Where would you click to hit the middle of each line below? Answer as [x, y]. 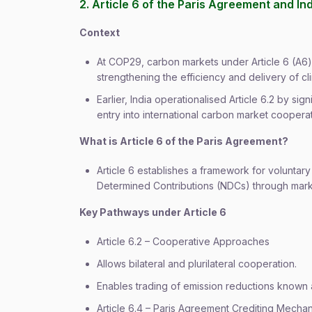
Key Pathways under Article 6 [153, 212]
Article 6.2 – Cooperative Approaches [183, 241]
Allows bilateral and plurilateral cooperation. [197, 264]
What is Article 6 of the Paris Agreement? [184, 141]
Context [100, 32]
